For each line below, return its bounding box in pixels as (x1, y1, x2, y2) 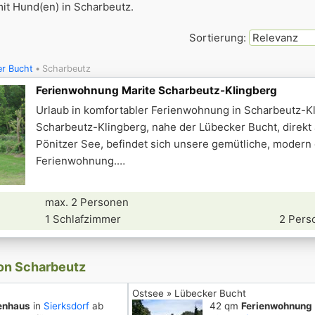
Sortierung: (189, 31, 249, 44)
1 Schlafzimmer (45, 212, 122, 226)
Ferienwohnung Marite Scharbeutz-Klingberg (36, 84, 277, 97)
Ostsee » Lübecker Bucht (131, 288, 246, 299)
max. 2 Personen (45, 195, 129, 209)
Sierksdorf (44, 300, 89, 311)
